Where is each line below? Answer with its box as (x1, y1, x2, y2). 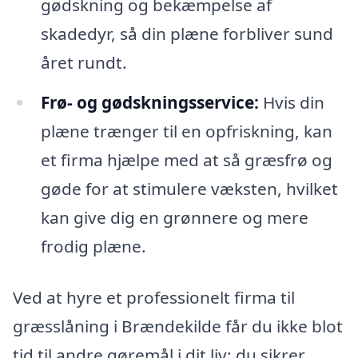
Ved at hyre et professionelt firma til (13, 285, 295, 308)
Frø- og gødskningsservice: (40, 90, 259, 113)
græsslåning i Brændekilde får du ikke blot (13, 314, 343, 337)
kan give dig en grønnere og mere (40, 205, 308, 229)
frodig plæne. (40, 234, 146, 257)
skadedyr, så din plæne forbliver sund (40, 22, 333, 45)
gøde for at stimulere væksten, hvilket (40, 177, 338, 200)
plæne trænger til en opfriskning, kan (40, 119, 332, 142)
